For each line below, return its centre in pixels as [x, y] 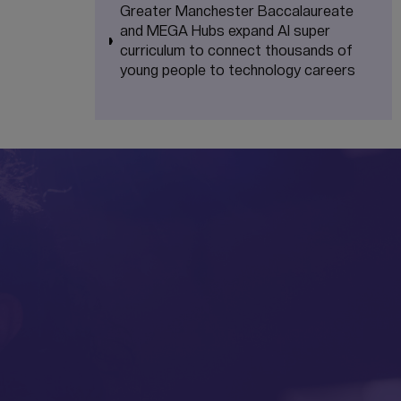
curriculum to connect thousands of [236, 51]
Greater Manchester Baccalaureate [237, 11]
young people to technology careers [238, 70]
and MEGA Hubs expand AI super [225, 31]
